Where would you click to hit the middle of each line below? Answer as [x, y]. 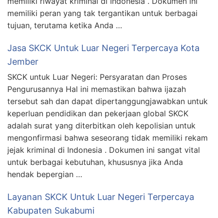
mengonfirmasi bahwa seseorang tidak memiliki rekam [108, 138]
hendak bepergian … [45, 174]
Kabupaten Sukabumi [51, 211]
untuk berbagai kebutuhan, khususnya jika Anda [95, 162]
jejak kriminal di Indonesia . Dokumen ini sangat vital [104, 150]
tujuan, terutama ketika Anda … [65, 26]
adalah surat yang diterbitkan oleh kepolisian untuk [101, 126]
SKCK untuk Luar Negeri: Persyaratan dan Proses [97, 77]
